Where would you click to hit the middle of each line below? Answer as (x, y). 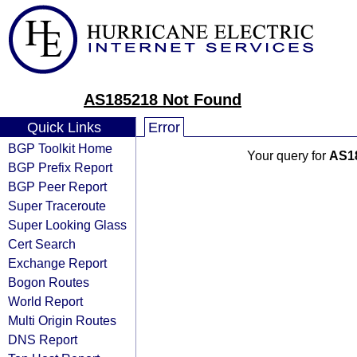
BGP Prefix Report (60, 167)
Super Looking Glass (67, 225)
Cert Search (42, 244)
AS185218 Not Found (163, 100)
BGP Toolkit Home (60, 148)
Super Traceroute (57, 206)
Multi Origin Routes (62, 320)
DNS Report (43, 339)
